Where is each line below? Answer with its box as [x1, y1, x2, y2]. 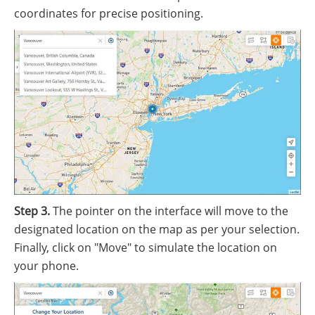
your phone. [14, 258, 79, 274]
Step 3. [14, 203, 50, 219]
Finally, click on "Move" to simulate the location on [14, 240, 277, 256]
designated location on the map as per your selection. [14, 221, 300, 238]
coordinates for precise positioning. [14, 6, 203, 22]
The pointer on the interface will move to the [50, 203, 288, 219]
